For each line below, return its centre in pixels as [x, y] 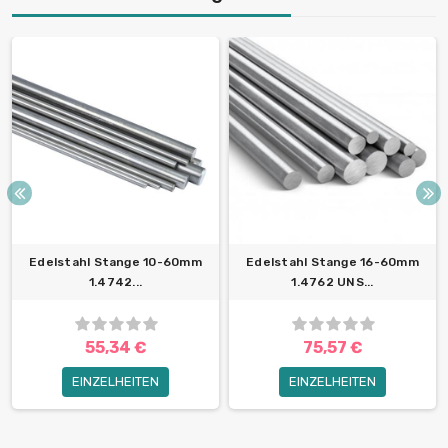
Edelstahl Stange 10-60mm [115, 262]
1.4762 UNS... [332, 282]
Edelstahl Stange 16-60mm [332, 262]
